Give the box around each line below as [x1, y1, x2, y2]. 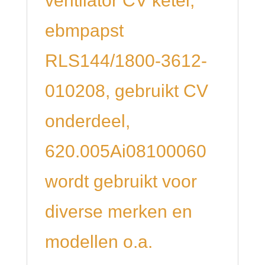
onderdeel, [44, 111, 130, 131]
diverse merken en [44, 202, 192, 221]
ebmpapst [44, 21, 124, 40]
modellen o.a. [44, 232, 153, 251]
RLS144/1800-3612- [44, 51, 207, 70]
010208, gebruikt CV [44, 81, 208, 101]
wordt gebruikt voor [44, 172, 197, 191]
